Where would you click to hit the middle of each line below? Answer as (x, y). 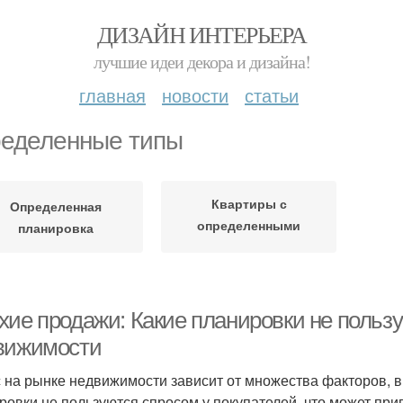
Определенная (55, 206)
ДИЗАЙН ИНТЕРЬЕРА (201, 34)
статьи (272, 95)
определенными (249, 224)
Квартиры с (249, 203)
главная (112, 95)
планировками (249, 246)
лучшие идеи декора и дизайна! (201, 62)
